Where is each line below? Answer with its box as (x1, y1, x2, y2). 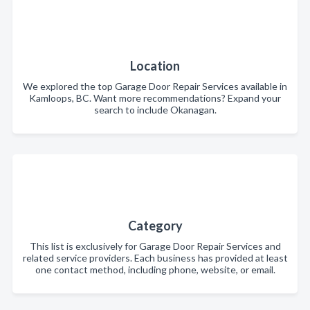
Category (127, 217, 183, 233)
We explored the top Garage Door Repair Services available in (23, 80, 287, 92)
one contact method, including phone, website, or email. (35, 263, 275, 275)
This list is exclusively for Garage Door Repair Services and (29, 239, 281, 252)
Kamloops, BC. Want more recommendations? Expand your (29, 91, 281, 104)
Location (130, 57, 180, 73)
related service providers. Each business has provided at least (22, 251, 288, 264)
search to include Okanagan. (93, 103, 217, 116)
